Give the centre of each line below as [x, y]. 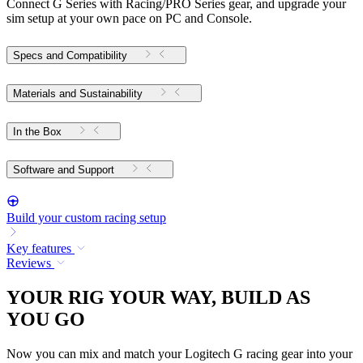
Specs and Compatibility [70, 56]
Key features [39, 248]
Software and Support [96, 169]
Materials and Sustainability [78, 94]
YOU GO [46, 319]
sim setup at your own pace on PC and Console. [129, 19]
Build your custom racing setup [86, 217]
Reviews [29, 263]
